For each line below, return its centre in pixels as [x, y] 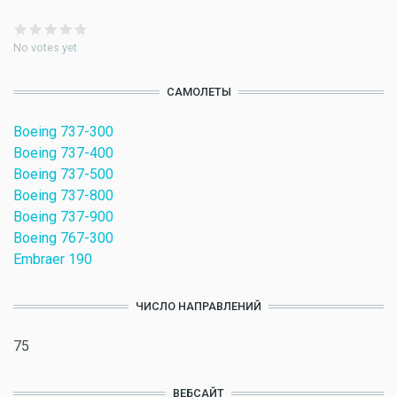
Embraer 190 [53, 260]
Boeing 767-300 [63, 238]
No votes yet [45, 48]
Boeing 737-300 [63, 132]
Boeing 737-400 [63, 153]
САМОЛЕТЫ [198, 92]
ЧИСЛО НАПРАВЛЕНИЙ [198, 307]
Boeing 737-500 [63, 175]
